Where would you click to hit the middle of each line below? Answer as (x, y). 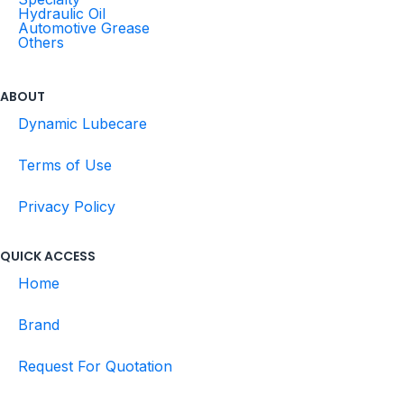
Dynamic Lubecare (83, 124)
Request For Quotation (95, 367)
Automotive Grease (84, 28)
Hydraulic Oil (62, 14)
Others (41, 43)
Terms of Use (65, 165)
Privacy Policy (67, 207)
